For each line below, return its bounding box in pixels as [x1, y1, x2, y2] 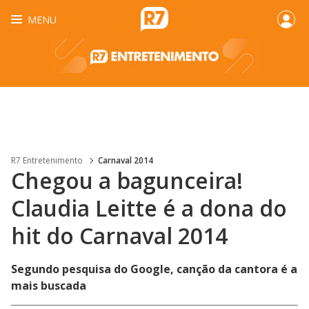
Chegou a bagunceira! [11, 166, 243, 195]
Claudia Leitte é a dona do [11, 193, 287, 223]
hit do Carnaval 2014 [11, 221, 228, 250]
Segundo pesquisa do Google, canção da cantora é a [11, 261, 297, 277]
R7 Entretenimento [11, 154, 83, 166]
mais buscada [11, 278, 86, 293]
